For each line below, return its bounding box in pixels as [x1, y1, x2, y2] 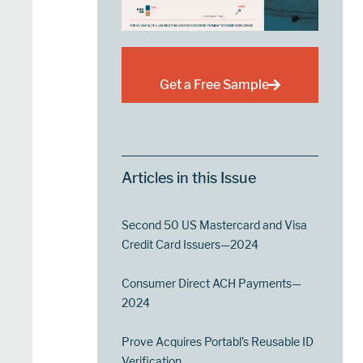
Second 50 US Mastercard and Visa [122, 218, 308, 233]
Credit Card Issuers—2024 [122, 237, 259, 252]
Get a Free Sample [160, 77, 270, 93]
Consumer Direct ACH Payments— [122, 276, 302, 291]
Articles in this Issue [122, 169, 257, 187]
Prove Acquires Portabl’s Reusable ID [122, 335, 314, 349]
